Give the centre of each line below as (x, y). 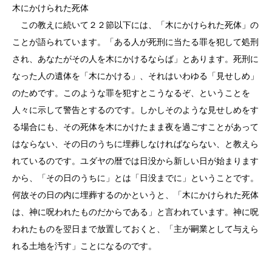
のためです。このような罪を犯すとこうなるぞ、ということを (131, 93)
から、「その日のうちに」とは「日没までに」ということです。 (135, 178)
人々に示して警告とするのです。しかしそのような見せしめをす (135, 110)
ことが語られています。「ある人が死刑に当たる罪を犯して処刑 (135, 42)
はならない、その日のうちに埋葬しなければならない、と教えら (135, 144)
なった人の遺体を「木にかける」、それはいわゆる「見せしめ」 (135, 76)
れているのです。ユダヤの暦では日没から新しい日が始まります (135, 161)
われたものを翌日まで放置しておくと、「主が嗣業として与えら (135, 229)
